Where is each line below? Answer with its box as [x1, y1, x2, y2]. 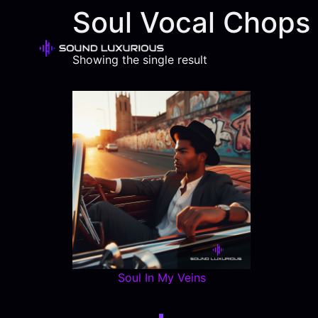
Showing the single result [72, 53, 207, 67]
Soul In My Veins [117, 270, 206, 285]
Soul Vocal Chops [72, 5, 310, 40]
